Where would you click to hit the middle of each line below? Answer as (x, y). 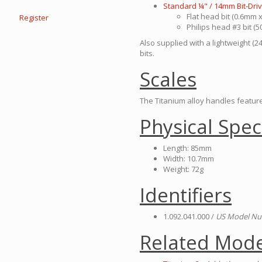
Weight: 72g (183, 169)
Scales (168, 80)
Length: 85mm (187, 148)
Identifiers (186, 195)
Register (34, 18)
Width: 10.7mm (189, 159)
